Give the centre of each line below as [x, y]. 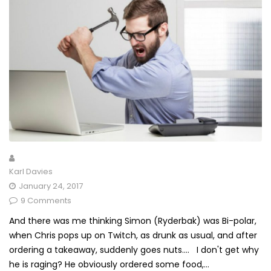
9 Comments [46, 200]
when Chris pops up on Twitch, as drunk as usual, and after [133, 235]
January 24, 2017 [51, 186]
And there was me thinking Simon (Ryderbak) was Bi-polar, [133, 220]
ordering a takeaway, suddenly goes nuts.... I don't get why [134, 250]
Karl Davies [31, 171]
